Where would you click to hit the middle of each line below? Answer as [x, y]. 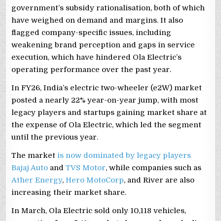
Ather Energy [37, 180]
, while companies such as [154, 168]
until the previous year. [55, 137]
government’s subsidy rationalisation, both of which [108, 8]
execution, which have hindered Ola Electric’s [97, 57]
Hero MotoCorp [95, 180]
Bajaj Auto [30, 168]
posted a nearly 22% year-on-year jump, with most [105, 100]
